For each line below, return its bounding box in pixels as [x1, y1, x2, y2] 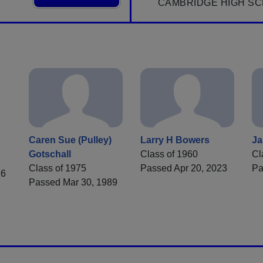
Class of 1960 [140, 149, 198, 160]
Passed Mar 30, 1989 [29, 177, 117, 188]
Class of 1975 [29, 163, 86, 174]
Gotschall [29, 149, 71, 160]
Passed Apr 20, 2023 [140, 163, 227, 174]
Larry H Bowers [140, 135, 210, 146]
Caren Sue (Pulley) [29, 135, 112, 146]
